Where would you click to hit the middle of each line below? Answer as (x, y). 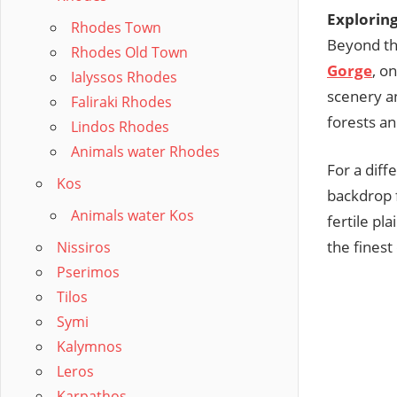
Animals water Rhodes (145, 152)
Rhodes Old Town (129, 52)
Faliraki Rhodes (121, 102)
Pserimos (88, 272)
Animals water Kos (132, 215)
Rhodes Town (116, 27)
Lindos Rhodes (120, 127)
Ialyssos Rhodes (124, 77)
